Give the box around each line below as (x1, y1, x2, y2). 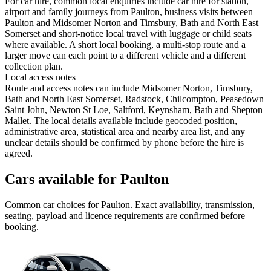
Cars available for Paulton (5, 171, 169, 188)
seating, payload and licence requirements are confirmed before (5, 211, 245, 221)
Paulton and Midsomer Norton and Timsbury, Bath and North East (5, 18, 258, 28)
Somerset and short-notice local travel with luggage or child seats (5, 28, 252, 39)
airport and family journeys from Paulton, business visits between (5, 7, 253, 18)
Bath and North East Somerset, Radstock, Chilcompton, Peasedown (5, 94, 264, 105)
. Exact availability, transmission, (130, 200, 255, 211)
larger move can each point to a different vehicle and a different (5, 50, 246, 61)
